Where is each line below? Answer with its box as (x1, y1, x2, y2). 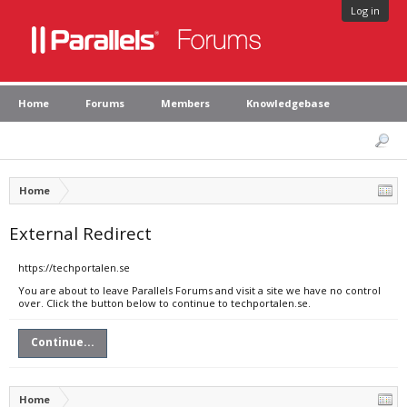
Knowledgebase (246, 96, 330, 110)
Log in (351, 4, 380, 17)
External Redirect (9, 222, 152, 244)
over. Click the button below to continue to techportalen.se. (18, 296, 311, 310)
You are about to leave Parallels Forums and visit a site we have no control (18, 283, 381, 297)
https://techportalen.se (18, 261, 130, 274)
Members (161, 96, 210, 110)
